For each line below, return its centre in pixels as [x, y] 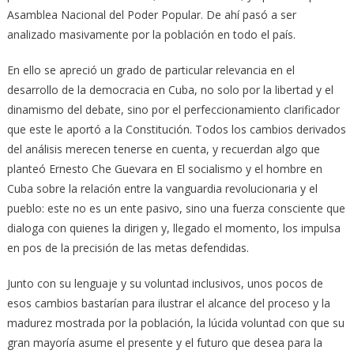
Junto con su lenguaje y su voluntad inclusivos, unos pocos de [165, 283]
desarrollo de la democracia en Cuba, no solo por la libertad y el [170, 89]
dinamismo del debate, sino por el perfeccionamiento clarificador [173, 109]
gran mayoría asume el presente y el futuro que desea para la [164, 342]
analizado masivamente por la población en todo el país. [151, 34]
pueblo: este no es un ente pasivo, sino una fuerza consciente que [176, 208]
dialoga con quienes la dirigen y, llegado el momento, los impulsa [173, 228]
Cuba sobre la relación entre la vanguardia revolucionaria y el [162, 188]
